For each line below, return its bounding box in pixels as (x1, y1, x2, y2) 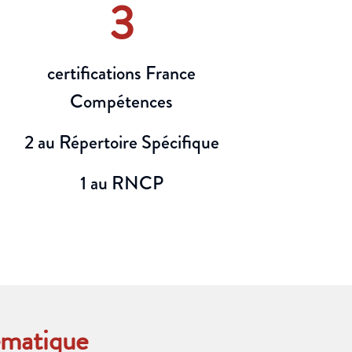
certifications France (47, 59, 196, 86)
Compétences (70, 87, 174, 115)
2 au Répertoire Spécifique (24, 128, 219, 156)
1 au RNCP (79, 169, 163, 196)
